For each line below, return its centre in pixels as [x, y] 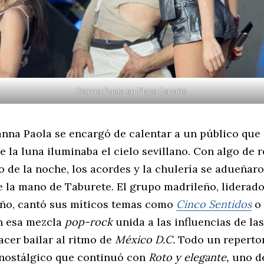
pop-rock [89, 222]
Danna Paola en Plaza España [132, 91]
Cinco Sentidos [214, 204]
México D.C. [146, 240]
